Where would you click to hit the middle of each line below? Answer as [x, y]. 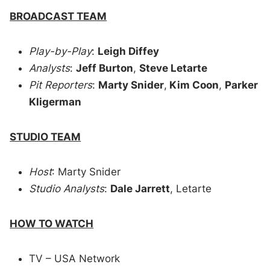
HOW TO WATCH [52, 223]
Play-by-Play [61, 51]
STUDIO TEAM [46, 137]
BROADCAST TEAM [58, 16]
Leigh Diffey [129, 51]
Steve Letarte [174, 68]
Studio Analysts [67, 188]
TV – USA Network [75, 258]
